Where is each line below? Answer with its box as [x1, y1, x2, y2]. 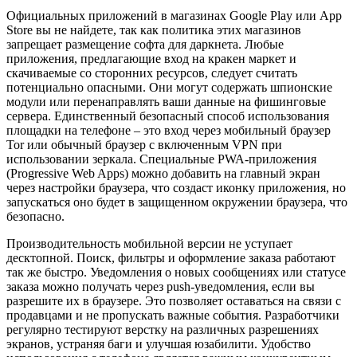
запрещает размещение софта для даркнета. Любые [6, 37, 284, 51]
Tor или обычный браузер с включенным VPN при [6, 137, 282, 151]
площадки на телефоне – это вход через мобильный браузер [6, 123, 331, 137]
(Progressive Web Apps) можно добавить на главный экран [6, 166, 320, 180]
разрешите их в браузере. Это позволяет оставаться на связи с [6, 293, 341, 308]
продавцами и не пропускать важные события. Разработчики [6, 308, 339, 322]
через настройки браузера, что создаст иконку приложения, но [6, 180, 346, 194]
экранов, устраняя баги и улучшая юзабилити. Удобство [6, 336, 311, 351]
